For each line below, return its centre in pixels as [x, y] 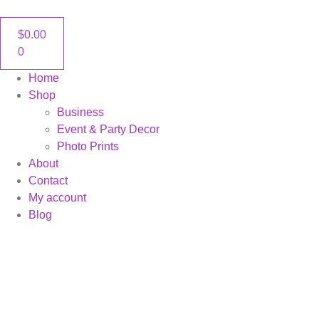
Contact [48, 181]
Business [80, 112]
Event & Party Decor [108, 129]
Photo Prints [88, 146]
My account [57, 198]
